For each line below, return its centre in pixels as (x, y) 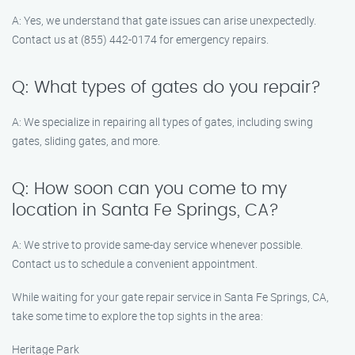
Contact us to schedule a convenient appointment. (135, 263)
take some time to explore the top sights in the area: (137, 316)
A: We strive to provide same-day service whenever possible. (157, 244)
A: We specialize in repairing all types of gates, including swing (162, 122)
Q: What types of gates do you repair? (166, 88)
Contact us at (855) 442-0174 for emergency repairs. (140, 39)
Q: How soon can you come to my (149, 189)
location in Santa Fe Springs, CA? (145, 210)
